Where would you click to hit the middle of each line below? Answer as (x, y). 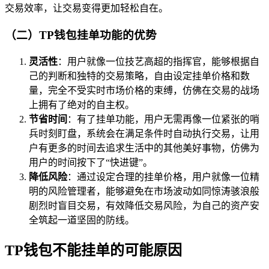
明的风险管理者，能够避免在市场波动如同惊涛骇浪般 (144, 191)
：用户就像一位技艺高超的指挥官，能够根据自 (159, 61)
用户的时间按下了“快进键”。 (91, 162)
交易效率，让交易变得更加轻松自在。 (86, 8)
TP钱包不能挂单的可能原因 (93, 250)
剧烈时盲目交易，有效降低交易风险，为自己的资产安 (144, 205)
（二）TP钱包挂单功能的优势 (81, 35)
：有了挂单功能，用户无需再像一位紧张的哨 (163, 119)
